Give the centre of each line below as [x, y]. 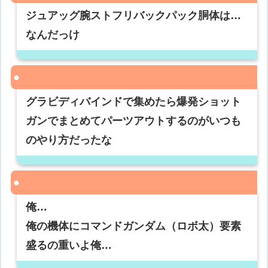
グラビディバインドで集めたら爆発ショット [134, 102]
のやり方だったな [69, 140]
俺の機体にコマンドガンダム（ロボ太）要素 [134, 226]
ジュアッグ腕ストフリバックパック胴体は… [134, 16]
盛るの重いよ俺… [69, 246]
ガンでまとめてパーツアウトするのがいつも [134, 121]
